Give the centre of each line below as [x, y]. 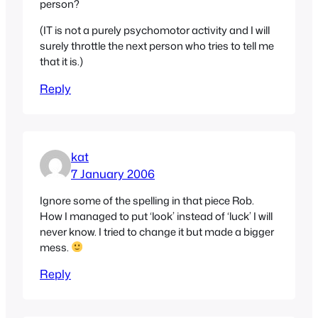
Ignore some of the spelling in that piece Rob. [147, 200]
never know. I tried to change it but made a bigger [157, 231]
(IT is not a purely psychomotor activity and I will [155, 31]
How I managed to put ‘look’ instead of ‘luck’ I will [156, 216]
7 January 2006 [113, 173]
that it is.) [61, 62]
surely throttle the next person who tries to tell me [157, 46]
